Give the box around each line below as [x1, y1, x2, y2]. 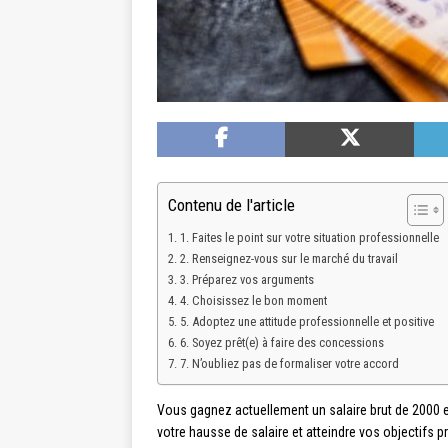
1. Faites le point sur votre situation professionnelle [179, 230, 439, 246]
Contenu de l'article [168, 195, 295, 216]
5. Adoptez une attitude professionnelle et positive [179, 314, 434, 330]
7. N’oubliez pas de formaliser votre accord [179, 356, 399, 372]
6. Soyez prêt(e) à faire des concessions [179, 335, 384, 351]
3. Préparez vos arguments [179, 272, 314, 288]
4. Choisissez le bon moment [179, 293, 327, 309]
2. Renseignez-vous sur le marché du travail [179, 251, 398, 267]
